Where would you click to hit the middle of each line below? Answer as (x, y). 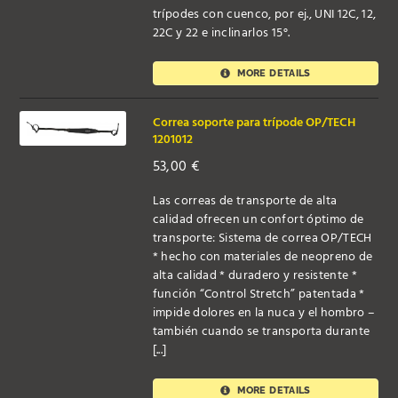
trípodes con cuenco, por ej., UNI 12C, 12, (264, 15)
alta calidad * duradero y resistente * (255, 275)
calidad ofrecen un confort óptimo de (258, 219)
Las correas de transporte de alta (245, 201)
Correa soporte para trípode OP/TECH (254, 123)
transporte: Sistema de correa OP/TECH (262, 238)
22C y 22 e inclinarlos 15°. (221, 34)
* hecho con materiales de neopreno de (263, 257)
